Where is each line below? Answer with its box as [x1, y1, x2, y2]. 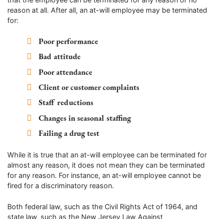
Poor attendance [39, 66, 93, 77]
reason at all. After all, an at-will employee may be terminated [7, 5, 207, 14]
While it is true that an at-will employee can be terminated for [7, 151, 207, 159]
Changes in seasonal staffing [39, 112, 131, 123]
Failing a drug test [39, 128, 100, 138]
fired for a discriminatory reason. [7, 181, 114, 190]
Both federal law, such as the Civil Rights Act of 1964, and [7, 202, 197, 211]
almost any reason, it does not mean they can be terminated [7, 161, 205, 170]
